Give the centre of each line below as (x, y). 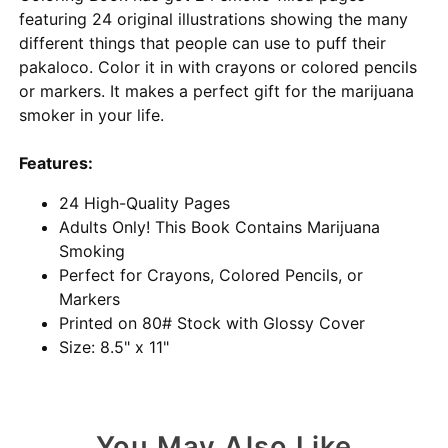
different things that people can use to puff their (203, 42)
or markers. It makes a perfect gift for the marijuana (217, 90)
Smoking (92, 250)
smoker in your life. (92, 114)
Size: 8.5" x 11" (114, 346)
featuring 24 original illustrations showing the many (214, 18)
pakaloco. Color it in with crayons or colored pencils (218, 66)
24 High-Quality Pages (145, 202)
